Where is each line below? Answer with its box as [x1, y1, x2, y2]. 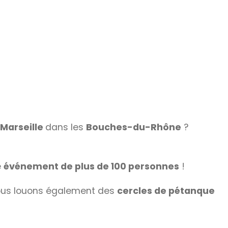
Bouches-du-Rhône [86, 121, 181, 133]
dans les [45, 121, 86, 133]
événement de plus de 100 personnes [4, 160, 179, 173]
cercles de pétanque [117, 184, 215, 197]
